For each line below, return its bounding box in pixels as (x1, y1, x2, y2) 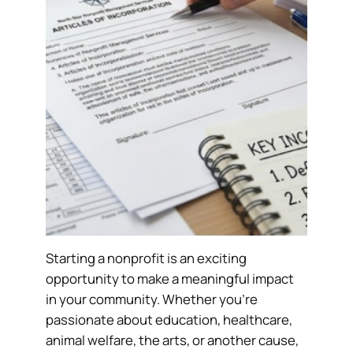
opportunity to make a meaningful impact (46, 269, 295, 288)
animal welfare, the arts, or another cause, (46, 331, 299, 350)
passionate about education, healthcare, (46, 310, 293, 329)
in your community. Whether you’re (46, 290, 258, 309)
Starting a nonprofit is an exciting (46, 249, 247, 268)
